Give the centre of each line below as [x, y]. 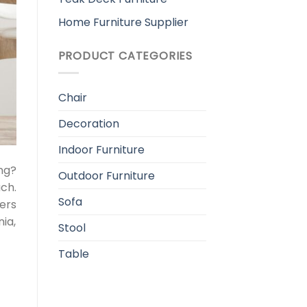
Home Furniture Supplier [123, 23]
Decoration [88, 123]
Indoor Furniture [101, 149]
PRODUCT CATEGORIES [125, 56]
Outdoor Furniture [106, 175]
